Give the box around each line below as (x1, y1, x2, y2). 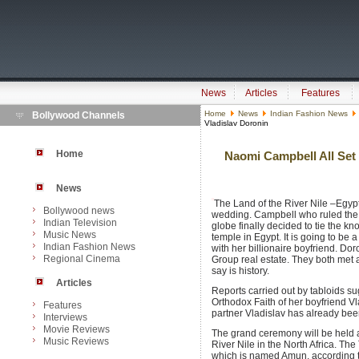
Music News (43, 229, 96, 240)
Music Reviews (43, 336, 109, 347)
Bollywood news (43, 205, 115, 216)
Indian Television (43, 217, 117, 228)
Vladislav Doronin (204, 119, 268, 127)
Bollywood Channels (32, 110, 125, 121)
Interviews (43, 312, 87, 323)
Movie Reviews (43, 324, 110, 335)
